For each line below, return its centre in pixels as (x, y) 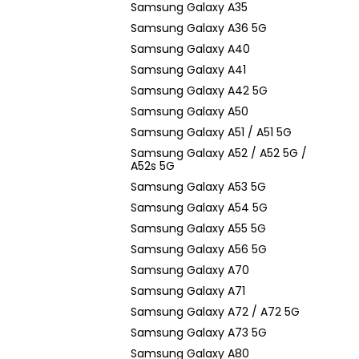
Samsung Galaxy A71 (188, 291)
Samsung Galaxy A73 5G (199, 333)
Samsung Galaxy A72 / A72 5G (215, 312)
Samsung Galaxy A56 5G (199, 249)
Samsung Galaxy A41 (188, 70)
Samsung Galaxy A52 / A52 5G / (219, 153)
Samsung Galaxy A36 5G (199, 28)
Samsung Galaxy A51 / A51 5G (211, 132)
